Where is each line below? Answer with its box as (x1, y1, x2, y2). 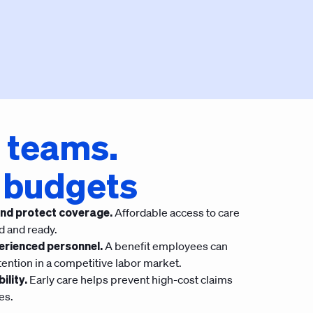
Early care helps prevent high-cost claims (27, 272, 233, 286)
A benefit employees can (103, 239, 228, 253)
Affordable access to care (115, 205, 240, 219)
